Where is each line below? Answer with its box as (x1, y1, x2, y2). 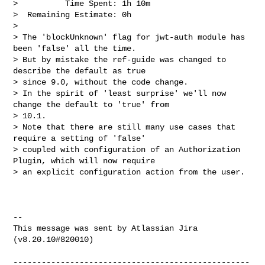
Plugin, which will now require (13, 156, 160, 166)
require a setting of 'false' (13, 133, 151, 143)
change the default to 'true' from (13, 99, 174, 109)
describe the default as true (13, 66, 151, 76)
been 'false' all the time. (13, 43, 141, 53)
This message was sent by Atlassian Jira (13, 223, 198, 233)
